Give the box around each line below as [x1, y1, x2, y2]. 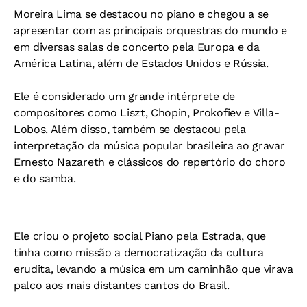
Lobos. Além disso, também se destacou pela [14, 123, 246, 136]
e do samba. [14, 172, 76, 186]
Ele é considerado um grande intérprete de [14, 90, 235, 103]
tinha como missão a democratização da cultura [14, 246, 264, 260]
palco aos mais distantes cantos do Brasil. [14, 279, 230, 293]
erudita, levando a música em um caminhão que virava [14, 262, 293, 276]
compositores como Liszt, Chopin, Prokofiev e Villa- [14, 106, 280, 120]
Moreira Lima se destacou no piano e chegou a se [14, 8, 269, 21]
